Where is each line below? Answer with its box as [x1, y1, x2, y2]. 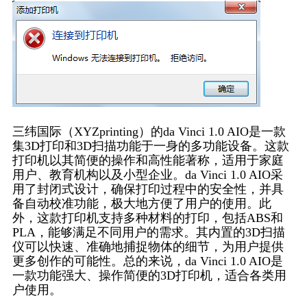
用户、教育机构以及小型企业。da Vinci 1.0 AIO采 [12, 168, 283, 182]
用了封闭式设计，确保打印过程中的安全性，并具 [12, 182, 284, 196]
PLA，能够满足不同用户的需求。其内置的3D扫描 [12, 225, 285, 239]
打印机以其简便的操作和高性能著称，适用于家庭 [12, 153, 284, 167]
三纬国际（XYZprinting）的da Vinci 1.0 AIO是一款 [12, 125, 286, 138]
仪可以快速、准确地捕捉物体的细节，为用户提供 [12, 240, 284, 254]
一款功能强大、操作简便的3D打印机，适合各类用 [12, 269, 286, 282]
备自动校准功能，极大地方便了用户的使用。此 [12, 197, 271, 210]
